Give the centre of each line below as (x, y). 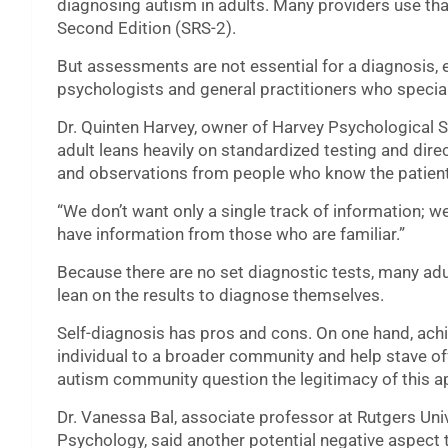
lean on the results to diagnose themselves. (220, 295)
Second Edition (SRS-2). (146, 28)
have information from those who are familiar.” (231, 234)
